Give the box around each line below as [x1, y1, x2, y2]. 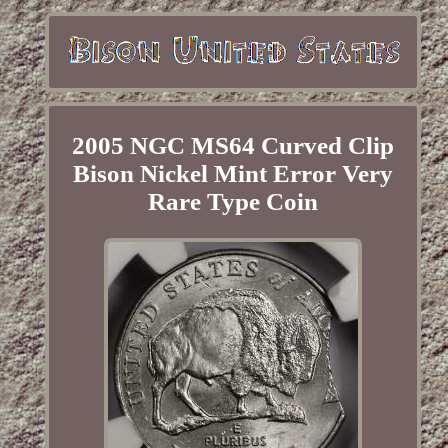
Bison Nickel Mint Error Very [72, 160, 393, 188]
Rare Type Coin [147, 188, 318, 216]
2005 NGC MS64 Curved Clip [71, 132, 394, 160]
